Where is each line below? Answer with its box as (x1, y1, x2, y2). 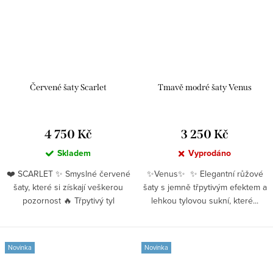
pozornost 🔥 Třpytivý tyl (22, 194, 115, 207)
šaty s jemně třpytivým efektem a (143, 180, 267, 193)
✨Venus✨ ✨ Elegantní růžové (146, 167, 263, 180)
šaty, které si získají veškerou (13, 180, 123, 193)
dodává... (52, 207, 85, 220)
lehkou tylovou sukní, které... (151, 194, 258, 207)
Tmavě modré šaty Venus (158, 82, 252, 93)
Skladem (57, 146, 91, 160)
